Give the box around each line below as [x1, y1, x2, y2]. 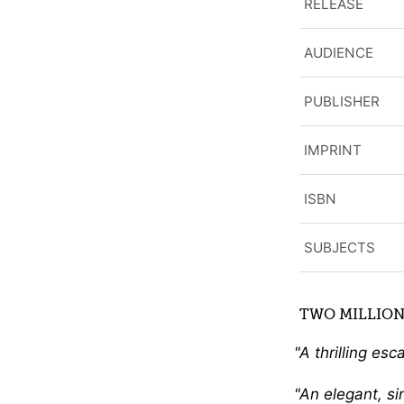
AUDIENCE [304, 43, 373, 61]
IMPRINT [304, 141, 362, 159]
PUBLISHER [304, 92, 380, 110]
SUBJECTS [304, 238, 375, 256]
